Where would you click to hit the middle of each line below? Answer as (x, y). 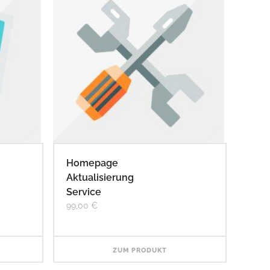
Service (83, 192)
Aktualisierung (100, 177)
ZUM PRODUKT (140, 250)
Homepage (92, 163)
